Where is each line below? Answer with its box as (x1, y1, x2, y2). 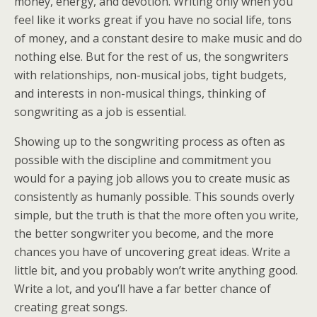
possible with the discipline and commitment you (14, 152, 271, 168)
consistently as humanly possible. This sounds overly (14, 189, 294, 204)
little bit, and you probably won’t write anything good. (14, 263, 298, 278)
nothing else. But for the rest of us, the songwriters (14, 49, 289, 64)
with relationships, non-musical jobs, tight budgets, (14, 67, 287, 83)
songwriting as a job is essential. (14, 104, 186, 120)
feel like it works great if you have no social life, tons (14, 12, 292, 28)
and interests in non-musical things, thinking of (14, 86, 266, 101)
